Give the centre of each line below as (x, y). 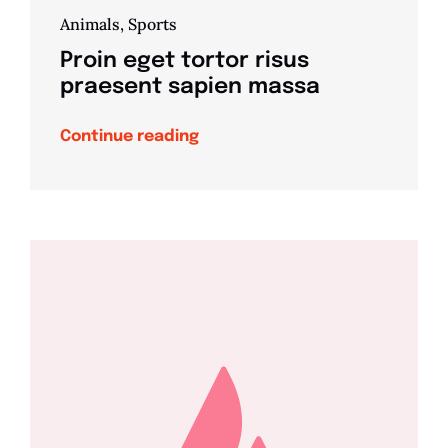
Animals (89, 24)
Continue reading (129, 137)
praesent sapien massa (189, 87)
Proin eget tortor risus (184, 61)
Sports (152, 24)
